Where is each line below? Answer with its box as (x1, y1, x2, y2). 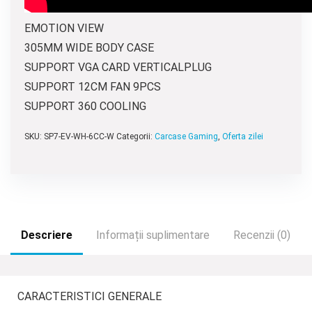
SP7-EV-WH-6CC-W (44, 132, 114, 141)
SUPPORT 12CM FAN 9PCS (24, 80, 161, 93)
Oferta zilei (222, 132, 263, 141)
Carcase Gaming (155, 132, 218, 141)
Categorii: (116, 132, 155, 141)
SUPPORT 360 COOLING (24, 100, 146, 113)
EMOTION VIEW (24, 22, 104, 35)
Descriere (21, 228, 72, 242)
